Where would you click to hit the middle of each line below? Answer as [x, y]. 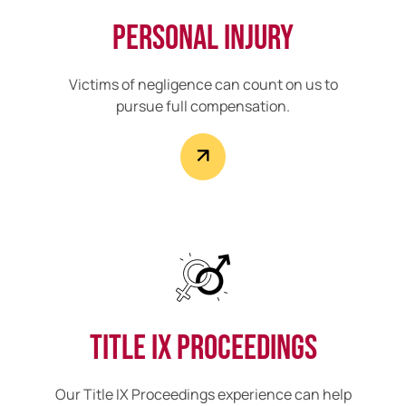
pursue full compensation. [203, 106]
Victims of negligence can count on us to [203, 85]
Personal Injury [203, 39]
